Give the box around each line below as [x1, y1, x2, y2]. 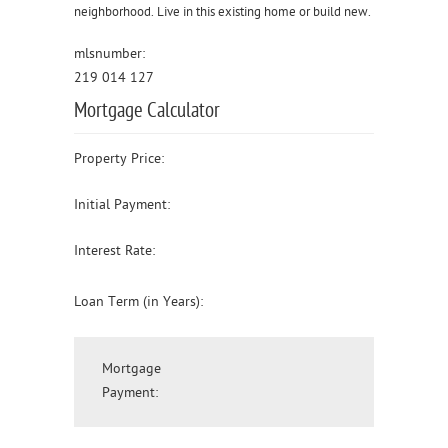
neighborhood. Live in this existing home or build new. [74, 4, 371, 21]
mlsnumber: [74, 44, 149, 64]
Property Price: [74, 149, 164, 169]
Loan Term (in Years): [74, 292, 203, 312]
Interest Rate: [74, 241, 155, 261]
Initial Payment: [74, 195, 170, 215]
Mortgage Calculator [74, 97, 220, 126]
